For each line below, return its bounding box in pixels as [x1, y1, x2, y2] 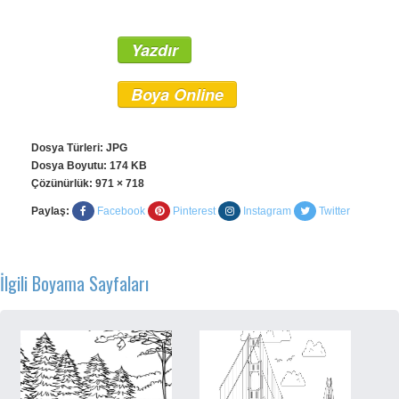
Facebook [97, 205, 145, 217]
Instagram [243, 205, 291, 217]
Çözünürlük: [31, 177, 95, 190]
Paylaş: [31, 205, 69, 217]
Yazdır [131, 38, 178, 61]
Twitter [319, 205, 350, 217]
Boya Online [131, 83, 224, 106]
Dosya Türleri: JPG [31, 142, 127, 154]
